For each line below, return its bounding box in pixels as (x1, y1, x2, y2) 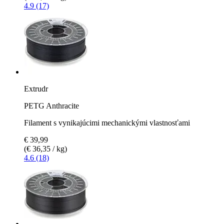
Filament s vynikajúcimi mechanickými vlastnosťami (24, 118, 190, 127)
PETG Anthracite (24, 101, 79, 110)
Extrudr (24, 84, 48, 93)
